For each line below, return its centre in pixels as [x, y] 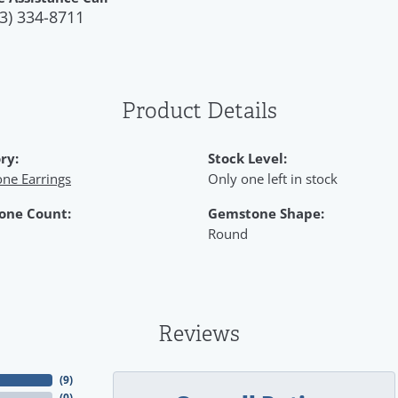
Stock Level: [247, 158]
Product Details [199, 111]
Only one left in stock [273, 179]
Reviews [199, 334]
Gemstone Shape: [266, 213]
